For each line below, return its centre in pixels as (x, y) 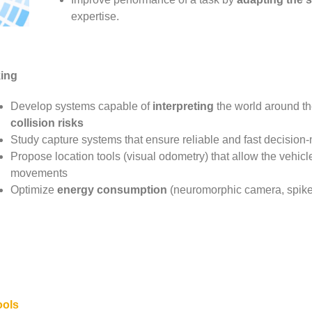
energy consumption (112, 189)
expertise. (95, 16)
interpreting (184, 106)
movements (39, 173)
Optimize (34, 189)
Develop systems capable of (82, 106)
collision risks (47, 123)
